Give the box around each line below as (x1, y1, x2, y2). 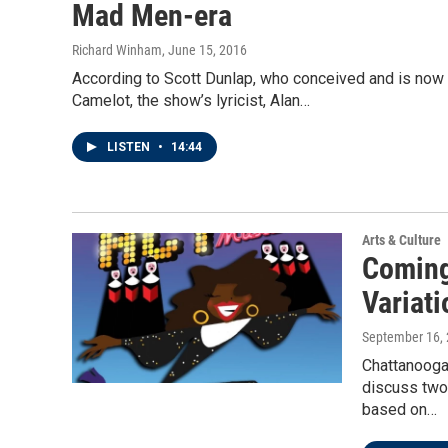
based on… (362, 400, 437, 419)
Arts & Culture (362, 232, 441, 248)
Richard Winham (72, 42, 162, 58)
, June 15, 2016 (162, 42, 247, 58)
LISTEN (107, 140, 153, 154)
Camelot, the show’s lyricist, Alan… (72, 91, 310, 110)
